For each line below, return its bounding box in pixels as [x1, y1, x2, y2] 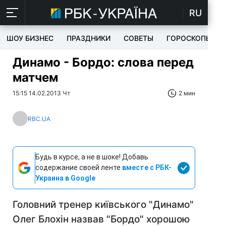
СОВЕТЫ [124, 34, 153, 42]
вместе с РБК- [122, 163, 172, 172]
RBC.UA [28, 115, 50, 123]
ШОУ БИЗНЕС [7, 34, 53, 42]
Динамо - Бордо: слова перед [13, 55, 194, 70]
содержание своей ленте [35, 163, 122, 172]
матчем [13, 70, 58, 85]
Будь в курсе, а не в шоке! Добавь [35, 153, 148, 161]
